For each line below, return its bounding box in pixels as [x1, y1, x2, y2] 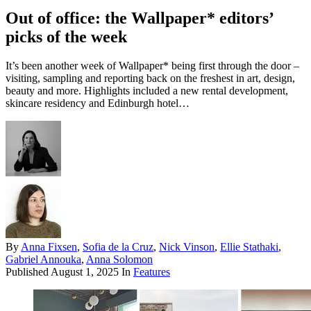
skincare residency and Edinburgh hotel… [6, 97, 190, 110]
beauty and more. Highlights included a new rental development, [6, 85, 288, 97]
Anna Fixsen [21, 241, 77, 253]
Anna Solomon [86, 253, 153, 266]
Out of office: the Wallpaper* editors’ [6, 8, 273, 27]
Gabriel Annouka [6, 253, 81, 266]
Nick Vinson [159, 241, 215, 253]
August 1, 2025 [51, 266, 119, 278]
